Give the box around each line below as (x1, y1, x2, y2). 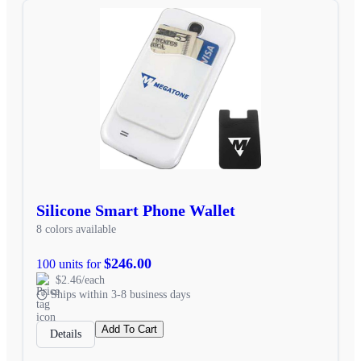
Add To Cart (102, 322, 157, 335)
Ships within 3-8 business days (51, 288, 190, 301)
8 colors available (36, 222, 116, 235)
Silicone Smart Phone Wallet (36, 201, 235, 219)
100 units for (36, 256, 104, 271)
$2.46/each (56, 273, 105, 286)
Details (50, 327, 81, 340)
